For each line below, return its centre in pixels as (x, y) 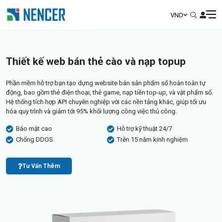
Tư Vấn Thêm (41, 166)
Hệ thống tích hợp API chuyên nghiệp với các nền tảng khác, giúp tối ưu (106, 102)
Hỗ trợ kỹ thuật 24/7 (144, 129)
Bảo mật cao (34, 129)
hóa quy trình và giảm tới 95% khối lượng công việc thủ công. (91, 111)
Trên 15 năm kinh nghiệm (152, 139)
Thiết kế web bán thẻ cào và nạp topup (96, 61)
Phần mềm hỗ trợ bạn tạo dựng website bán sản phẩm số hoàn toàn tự (106, 83)
